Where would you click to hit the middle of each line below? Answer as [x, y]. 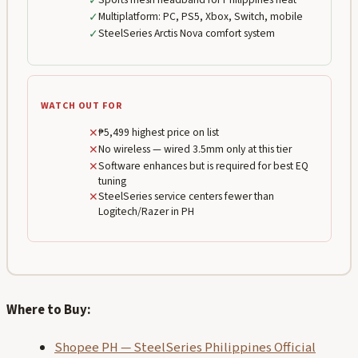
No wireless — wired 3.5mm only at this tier [195, 149]
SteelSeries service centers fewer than [186, 197]
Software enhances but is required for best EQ [203, 166]
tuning [112, 181]
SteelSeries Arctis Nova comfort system [186, 34]
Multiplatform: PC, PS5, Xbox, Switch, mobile [200, 17]
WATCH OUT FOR [81, 105]
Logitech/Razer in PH [146, 212]
